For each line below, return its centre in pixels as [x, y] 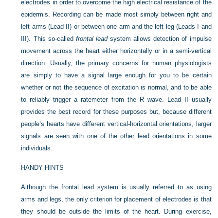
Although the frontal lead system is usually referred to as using [116, 187]
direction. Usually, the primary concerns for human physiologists [116, 63]
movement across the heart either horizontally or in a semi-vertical [116, 51]
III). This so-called [48, 39]
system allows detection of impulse [159, 39]
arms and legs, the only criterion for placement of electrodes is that [116, 199]
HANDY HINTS [43, 168]
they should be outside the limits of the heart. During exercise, [116, 211]
